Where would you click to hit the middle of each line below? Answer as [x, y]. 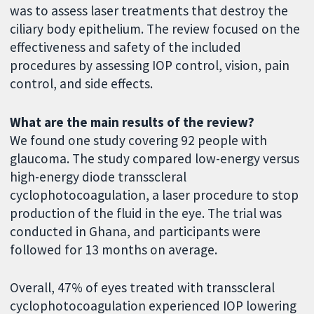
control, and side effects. [82, 83]
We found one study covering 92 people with [139, 140]
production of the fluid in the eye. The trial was [146, 213]
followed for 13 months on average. [114, 249]
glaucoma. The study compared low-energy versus [155, 158]
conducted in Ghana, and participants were [136, 231]
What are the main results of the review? [132, 122]
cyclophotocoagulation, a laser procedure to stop [155, 194]
